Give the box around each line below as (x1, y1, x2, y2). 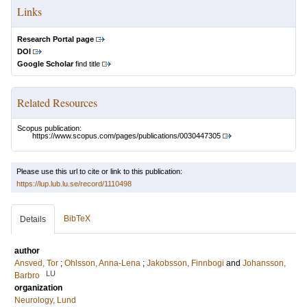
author (14, 246, 40, 256)
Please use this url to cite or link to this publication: (16, 167, 182, 176)
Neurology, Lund (14, 295, 76, 306)
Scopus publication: (17, 124, 82, 132)
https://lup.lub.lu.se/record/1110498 (16, 180, 132, 188)
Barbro (14, 271, 40, 281)
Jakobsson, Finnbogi (147, 258, 224, 269)
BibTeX (64, 214, 90, 224)
